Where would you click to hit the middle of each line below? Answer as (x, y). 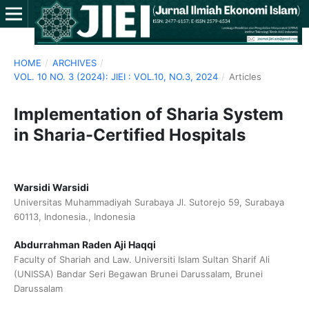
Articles (245, 76)
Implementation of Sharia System (148, 114)
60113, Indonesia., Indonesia (74, 216)
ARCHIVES (74, 62)
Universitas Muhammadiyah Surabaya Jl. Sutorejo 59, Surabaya (149, 202)
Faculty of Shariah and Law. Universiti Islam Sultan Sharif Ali (141, 259)
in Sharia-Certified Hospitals (129, 134)
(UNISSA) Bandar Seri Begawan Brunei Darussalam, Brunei (138, 274)
